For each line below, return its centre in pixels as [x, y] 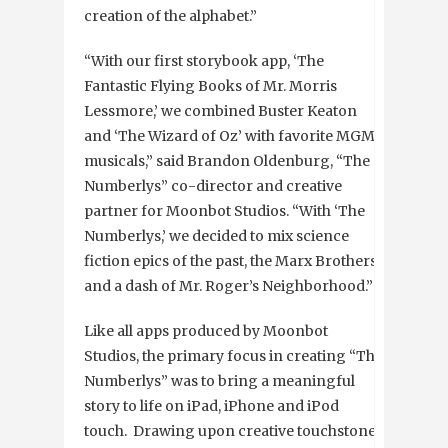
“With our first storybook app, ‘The [204, 61]
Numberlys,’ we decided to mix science [216, 236]
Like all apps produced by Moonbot [206, 331]
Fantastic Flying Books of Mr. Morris [210, 86]
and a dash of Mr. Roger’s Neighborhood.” [228, 286]
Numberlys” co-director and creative [213, 186]
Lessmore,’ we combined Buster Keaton [220, 111]
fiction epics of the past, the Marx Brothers [230, 261]
